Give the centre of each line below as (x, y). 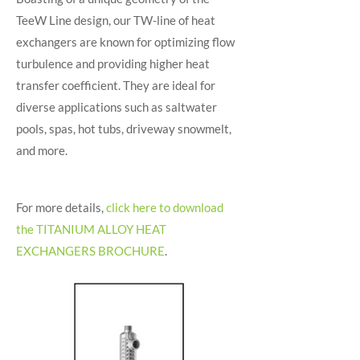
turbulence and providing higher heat (113, 63)
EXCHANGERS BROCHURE (90, 251)
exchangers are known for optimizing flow (125, 42)
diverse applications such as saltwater (117, 107)
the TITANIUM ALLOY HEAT (91, 229)
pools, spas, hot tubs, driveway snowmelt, (124, 129)
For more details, (61, 207)
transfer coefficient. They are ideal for (116, 85)
